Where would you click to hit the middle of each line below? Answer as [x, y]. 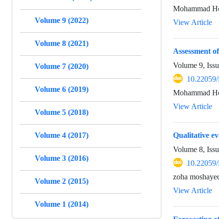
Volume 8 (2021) [62, 43]
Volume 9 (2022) [62, 20]
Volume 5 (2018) [62, 112]
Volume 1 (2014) [62, 204]
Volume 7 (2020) [62, 66]
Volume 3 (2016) [62, 158]
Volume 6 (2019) [62, 89]
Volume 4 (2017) [62, 135]
